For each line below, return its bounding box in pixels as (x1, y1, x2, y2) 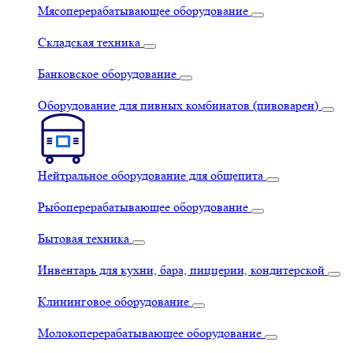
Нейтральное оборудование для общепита (38, 168, 263, 183)
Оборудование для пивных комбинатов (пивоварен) (38, 98, 318, 113)
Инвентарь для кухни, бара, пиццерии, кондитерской (38, 262, 325, 277)
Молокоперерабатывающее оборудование (38, 325, 262, 340)
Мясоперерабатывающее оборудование (38, 3, 248, 18)
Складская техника (38, 35, 140, 50)
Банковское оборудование (38, 66, 176, 81)
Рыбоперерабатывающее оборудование (38, 199, 248, 214)
